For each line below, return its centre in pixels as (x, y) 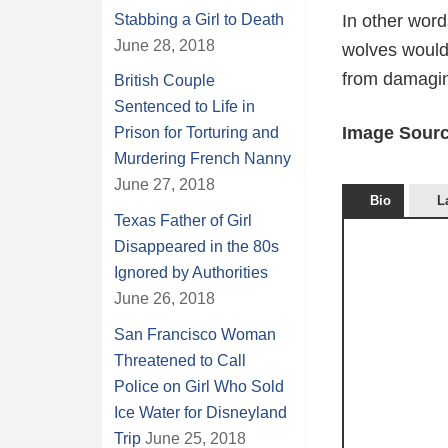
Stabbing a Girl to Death (199, 19)
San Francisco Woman (195, 334)
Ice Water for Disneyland (200, 412)
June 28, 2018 (164, 45)
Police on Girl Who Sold (199, 386)
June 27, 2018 (164, 185)
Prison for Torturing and (196, 133)
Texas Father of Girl (183, 220)
